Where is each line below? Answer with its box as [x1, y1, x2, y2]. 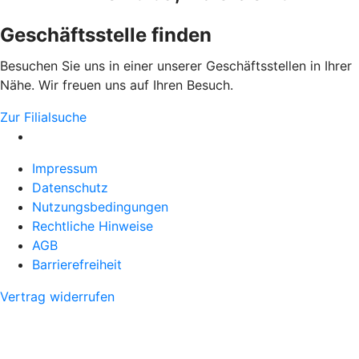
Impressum [32, 159, 98, 176]
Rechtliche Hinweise [32, 217, 153, 234]
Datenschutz [32, 179, 108, 196]
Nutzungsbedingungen [32, 198, 168, 215]
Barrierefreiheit [32, 256, 122, 272]
